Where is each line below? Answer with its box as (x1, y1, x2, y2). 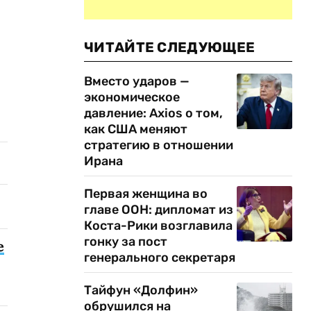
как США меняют (84, 121, 187, 137)
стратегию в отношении (84, 137, 233, 153)
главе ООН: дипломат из (84, 202, 233, 217)
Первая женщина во (84, 186, 208, 201)
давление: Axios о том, (84, 106, 223, 121)
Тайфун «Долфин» (84, 283, 198, 298)
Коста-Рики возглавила (84, 218, 233, 233)
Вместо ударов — (84, 74, 190, 89)
